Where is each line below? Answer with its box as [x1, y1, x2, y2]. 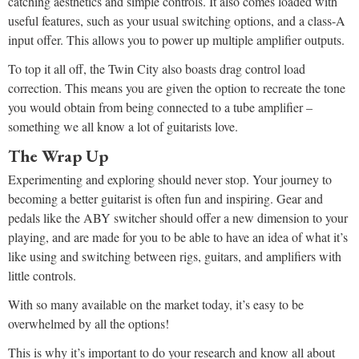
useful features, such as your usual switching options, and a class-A [8, 12, 345, 30]
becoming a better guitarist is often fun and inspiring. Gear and [8, 190, 323, 208]
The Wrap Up [8, 145, 108, 167]
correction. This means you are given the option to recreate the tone [8, 79, 345, 97]
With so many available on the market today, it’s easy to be [8, 296, 304, 313]
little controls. [8, 267, 76, 284]
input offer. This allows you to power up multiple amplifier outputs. [8, 31, 345, 49]
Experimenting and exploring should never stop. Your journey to [8, 171, 332, 188]
